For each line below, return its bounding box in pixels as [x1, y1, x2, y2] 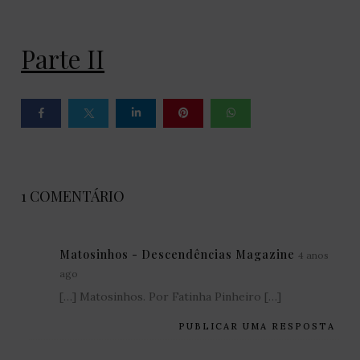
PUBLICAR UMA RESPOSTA [178, 321, 335, 333]
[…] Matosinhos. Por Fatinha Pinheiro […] [59, 289, 282, 305]
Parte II [21, 42, 105, 76]
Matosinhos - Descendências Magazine [59, 247, 296, 263]
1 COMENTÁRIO [21, 186, 125, 207]
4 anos [298, 249, 329, 262]
